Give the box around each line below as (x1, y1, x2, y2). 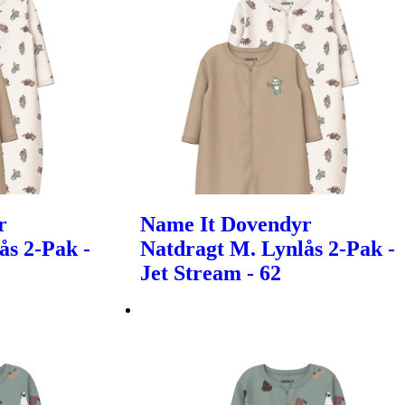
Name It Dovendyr (140, 212, 313, 236)
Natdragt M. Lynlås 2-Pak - (140, 236, 396, 260)
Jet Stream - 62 (140, 260, 282, 285)
